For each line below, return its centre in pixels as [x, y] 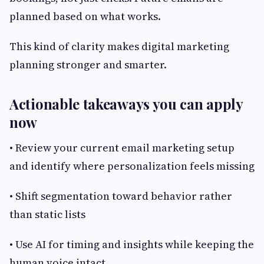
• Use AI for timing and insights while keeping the [132, 245]
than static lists [47, 214]
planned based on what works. [85, 16]
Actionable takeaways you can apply [126, 104]
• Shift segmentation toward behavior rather [121, 196]
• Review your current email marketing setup [122, 148]
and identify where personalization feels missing [132, 166]
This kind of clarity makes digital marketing [119, 47]
